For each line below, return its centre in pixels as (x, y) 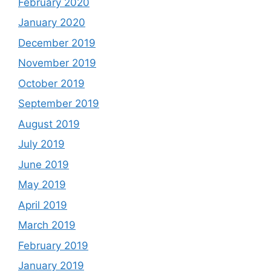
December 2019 (57, 43)
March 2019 (47, 225)
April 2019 (43, 205)
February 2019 (53, 245)
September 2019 (59, 104)
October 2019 (51, 83)
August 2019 (49, 124)
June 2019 (44, 164)
